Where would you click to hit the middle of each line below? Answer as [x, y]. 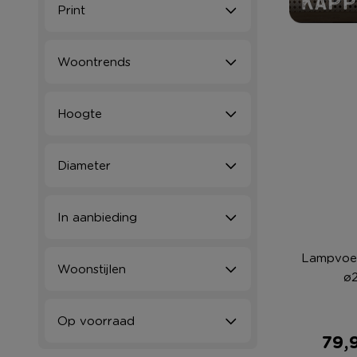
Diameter [84, 165]
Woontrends [94, 62]
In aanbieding [97, 217]
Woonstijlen [92, 269]
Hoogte [80, 114]
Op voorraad [96, 321]
